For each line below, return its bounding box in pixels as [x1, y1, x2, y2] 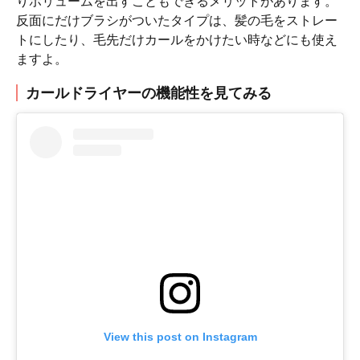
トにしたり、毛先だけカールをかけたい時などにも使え [16, 31, 337, 48]
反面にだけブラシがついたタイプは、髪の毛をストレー [16, 12, 337, 29]
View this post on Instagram [103, 329, 257, 343]
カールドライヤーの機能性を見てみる [26, 84, 272, 102]
